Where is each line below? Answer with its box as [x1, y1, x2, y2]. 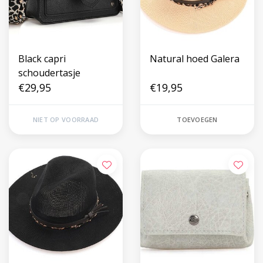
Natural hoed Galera [150, 52, 240, 65]
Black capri [18, 52, 66, 65]
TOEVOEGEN [177, 115, 218, 124]
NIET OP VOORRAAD [32, 115, 99, 124]
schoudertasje [18, 66, 80, 79]
